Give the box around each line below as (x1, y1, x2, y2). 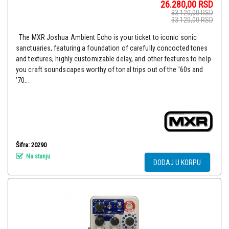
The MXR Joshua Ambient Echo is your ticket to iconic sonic (16, 33, 197, 42)
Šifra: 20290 (16, 141, 47, 149)
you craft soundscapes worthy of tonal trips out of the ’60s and (16, 65, 203, 74)
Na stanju (25, 152, 50, 160)
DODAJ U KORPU (153, 158, 201, 167)
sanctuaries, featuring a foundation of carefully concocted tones (16, 44, 208, 53)
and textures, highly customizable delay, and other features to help (16, 55, 211, 63)
